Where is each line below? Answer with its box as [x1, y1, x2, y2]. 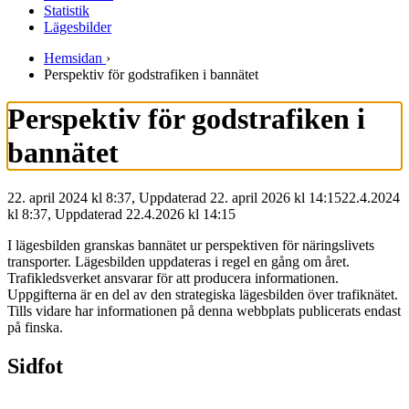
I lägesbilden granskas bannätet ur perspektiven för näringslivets [7, 236, 374, 253]
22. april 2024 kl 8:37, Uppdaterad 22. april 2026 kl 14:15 [7, 189, 341, 205]
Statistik [44, 3, 89, 18]
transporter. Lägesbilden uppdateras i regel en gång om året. [7, 253, 350, 269]
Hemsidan [44, 50, 102, 66]
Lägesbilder [44, 19, 111, 35]
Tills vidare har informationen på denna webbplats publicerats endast [7, 302, 401, 319]
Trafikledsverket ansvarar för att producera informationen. [7, 269, 339, 286]
